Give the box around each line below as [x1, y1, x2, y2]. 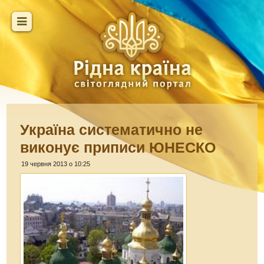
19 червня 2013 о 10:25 [21, 160, 91, 167]
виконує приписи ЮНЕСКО [20, 139, 216, 156]
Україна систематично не [20, 121, 203, 138]
